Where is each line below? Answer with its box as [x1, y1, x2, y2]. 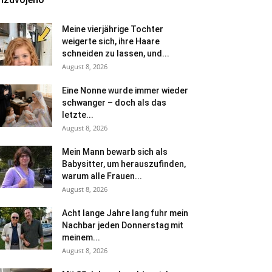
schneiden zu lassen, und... [62, 49, 169, 59]
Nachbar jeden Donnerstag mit [62, 220, 183, 231]
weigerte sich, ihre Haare [62, 36, 160, 47]
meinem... [62, 233, 100, 243]
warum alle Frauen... [62, 171, 142, 182]
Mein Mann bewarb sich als [62, 147, 168, 157]
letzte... [62, 110, 93, 120]
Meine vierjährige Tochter [62, 24, 163, 35]
